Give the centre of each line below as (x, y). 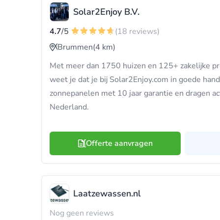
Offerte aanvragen (119, 143)
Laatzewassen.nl (107, 193)
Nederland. (69, 107)
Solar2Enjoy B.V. (106, 12)
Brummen (75, 47)
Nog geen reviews (82, 213)
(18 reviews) (137, 31)
